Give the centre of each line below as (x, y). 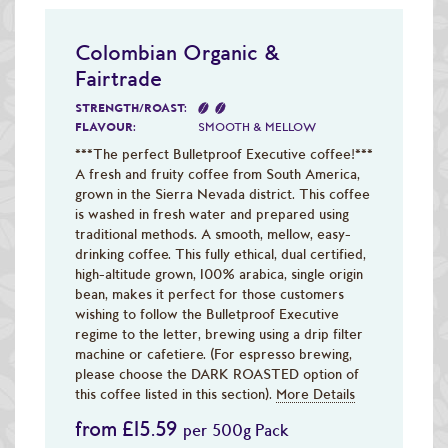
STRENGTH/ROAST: (131, 107)
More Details (315, 393)
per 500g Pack (236, 429)
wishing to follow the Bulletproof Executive (207, 313)
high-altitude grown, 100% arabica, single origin (219, 273)
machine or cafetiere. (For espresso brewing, (213, 353)
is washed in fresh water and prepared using (212, 213)
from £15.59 (126, 428)
